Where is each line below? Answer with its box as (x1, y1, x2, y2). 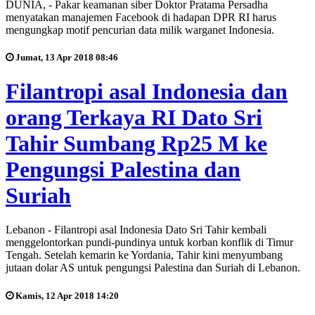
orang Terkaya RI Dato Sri (6, 105, 262, 130)
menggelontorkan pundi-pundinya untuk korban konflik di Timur (6, 236, 293, 249)
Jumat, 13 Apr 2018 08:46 (13, 51, 118, 63)
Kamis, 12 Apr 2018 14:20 (13, 290, 119, 301)
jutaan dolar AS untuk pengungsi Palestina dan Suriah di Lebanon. (6, 262, 300, 274)
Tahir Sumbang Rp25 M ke (6, 131, 267, 156)
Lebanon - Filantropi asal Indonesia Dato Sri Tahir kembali (6, 224, 266, 236)
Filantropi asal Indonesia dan (6, 79, 288, 104)
